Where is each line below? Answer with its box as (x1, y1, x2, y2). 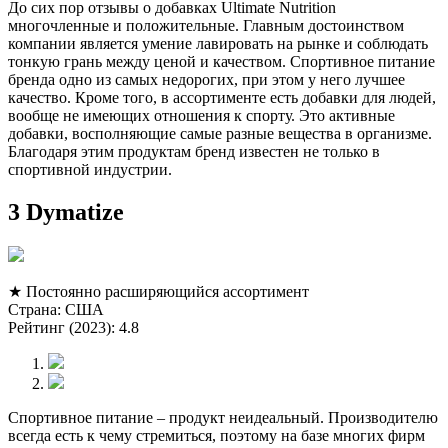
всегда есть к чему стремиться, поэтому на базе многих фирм (8, 427, 425, 445)
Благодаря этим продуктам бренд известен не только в (8, 143, 380, 161)
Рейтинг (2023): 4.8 (8, 319, 139, 337)
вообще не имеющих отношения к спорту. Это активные (8, 107, 395, 125)
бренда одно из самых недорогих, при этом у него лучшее (8, 71, 405, 89)
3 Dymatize (8, 199, 124, 226)
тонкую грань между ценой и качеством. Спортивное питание (8, 53, 435, 71)
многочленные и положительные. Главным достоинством (8, 17, 404, 35)
